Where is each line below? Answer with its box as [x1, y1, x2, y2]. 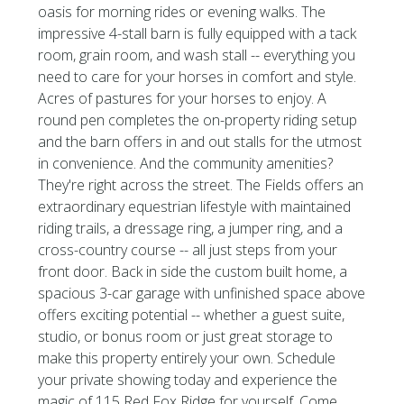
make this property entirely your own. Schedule [38, 348, 336, 368]
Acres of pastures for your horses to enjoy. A [38, 88, 327, 108]
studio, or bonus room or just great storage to [38, 326, 334, 346]
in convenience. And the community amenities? [38, 153, 334, 173]
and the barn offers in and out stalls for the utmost [38, 132, 363, 151]
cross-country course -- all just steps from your [38, 240, 338, 260]
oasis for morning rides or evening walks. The [38, 2, 326, 22]
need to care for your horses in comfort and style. [38, 67, 357, 87]
